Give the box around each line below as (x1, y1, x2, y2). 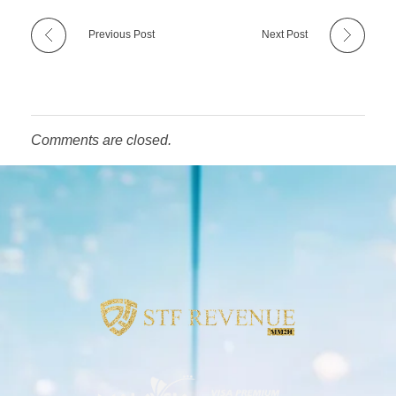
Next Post (262, 28, 308, 42)
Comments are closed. (31, 133, 171, 148)
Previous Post (88, 28, 155, 42)
